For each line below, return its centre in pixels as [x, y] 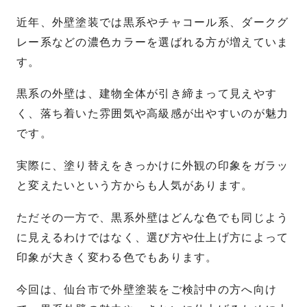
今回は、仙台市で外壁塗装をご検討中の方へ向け [147, 289]
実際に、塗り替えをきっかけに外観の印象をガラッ [153, 166]
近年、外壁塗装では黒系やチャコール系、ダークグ [153, 22]
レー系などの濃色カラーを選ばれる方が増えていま [153, 42]
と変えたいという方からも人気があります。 [135, 186]
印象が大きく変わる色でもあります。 [117, 258]
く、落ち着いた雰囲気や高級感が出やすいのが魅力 [153, 114]
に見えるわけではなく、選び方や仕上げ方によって [153, 238]
